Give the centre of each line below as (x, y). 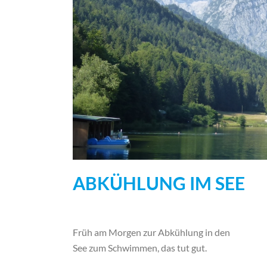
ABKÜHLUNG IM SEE (159, 183)
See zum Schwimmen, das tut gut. (140, 248)
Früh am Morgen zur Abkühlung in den (151, 232)
